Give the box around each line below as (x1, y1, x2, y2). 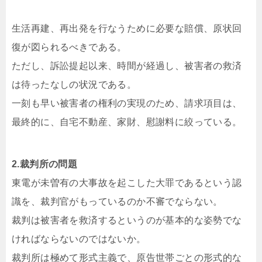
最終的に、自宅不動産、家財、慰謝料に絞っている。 (12, 116, 242, 127)
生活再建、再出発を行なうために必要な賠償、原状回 (12, 23, 242, 33)
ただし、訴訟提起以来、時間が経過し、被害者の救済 (12, 60, 242, 71)
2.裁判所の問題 (12, 158, 78, 169)
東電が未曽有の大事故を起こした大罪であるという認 (12, 177, 242, 188)
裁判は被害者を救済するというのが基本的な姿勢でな (12, 215, 242, 225)
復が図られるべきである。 (12, 42, 127, 52)
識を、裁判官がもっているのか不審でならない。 (12, 196, 223, 206)
